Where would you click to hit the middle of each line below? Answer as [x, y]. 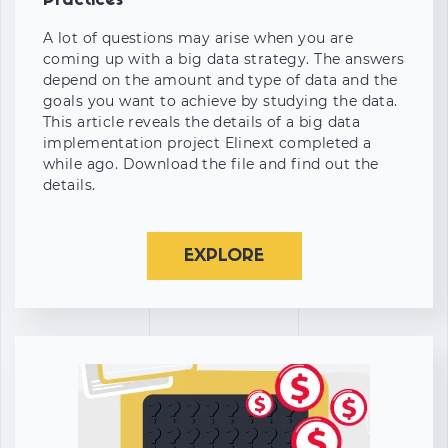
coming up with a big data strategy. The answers [224, 59]
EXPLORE [224, 257]
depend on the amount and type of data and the [220, 80]
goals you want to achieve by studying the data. [220, 101]
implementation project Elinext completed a [207, 143]
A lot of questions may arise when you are [198, 38]
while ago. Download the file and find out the [211, 164]
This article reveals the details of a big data [202, 122]
